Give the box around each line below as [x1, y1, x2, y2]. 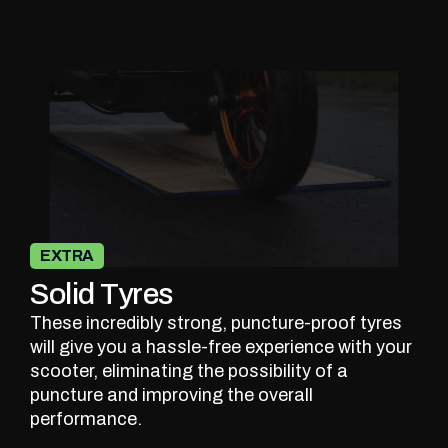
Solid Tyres [30, 278, 173, 311]
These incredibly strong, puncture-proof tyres [30, 313, 402, 334]
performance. [30, 409, 142, 430]
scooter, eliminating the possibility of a [30, 361, 348, 382]
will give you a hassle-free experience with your [30, 337, 412, 358]
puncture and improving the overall [30, 385, 313, 406]
